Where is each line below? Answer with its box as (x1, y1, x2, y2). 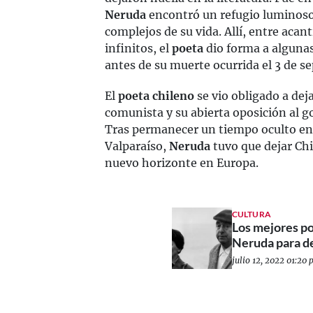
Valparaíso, (105, 139, 169, 153)
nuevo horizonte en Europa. (105, 156, 259, 170)
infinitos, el (105, 41, 172, 55)
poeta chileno (118, 89, 194, 103)
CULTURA (232, 208, 271, 219)
